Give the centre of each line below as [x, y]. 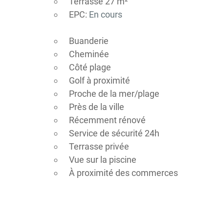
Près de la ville [96, 107]
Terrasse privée [99, 146]
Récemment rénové [107, 120]
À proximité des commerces [123, 173]
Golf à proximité [99, 80]
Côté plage [90, 67]
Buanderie [88, 41]
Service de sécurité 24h [114, 133]
